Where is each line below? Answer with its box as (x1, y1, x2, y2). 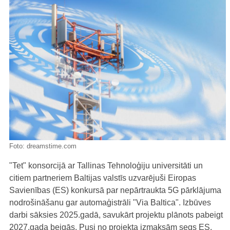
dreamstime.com (27, 142, 76, 150)
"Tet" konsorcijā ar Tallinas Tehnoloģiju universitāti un (9, 161, 203, 170)
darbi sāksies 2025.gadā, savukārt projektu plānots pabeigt (9, 210, 223, 219)
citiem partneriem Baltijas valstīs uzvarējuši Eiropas (9, 173, 196, 182)
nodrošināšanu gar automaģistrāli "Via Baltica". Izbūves (9, 198, 211, 207)
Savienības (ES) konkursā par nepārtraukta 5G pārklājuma (9, 185, 221, 195)
